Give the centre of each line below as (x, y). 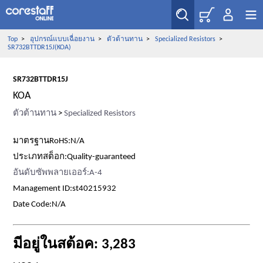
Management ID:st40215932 (65, 189)
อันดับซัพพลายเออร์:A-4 (58, 173)
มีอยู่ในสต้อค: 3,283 (75, 245)
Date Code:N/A (40, 205)
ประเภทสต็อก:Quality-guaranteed (75, 157)
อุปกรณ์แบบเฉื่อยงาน (62, 39)
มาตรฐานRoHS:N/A (49, 141)
